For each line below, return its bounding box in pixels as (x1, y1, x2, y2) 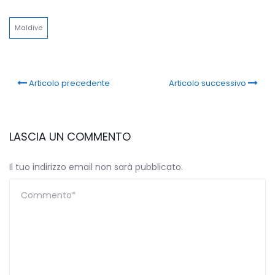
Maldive (15, 23, 42, 33)
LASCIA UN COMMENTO (9, 129, 131, 145)
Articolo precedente (29, 77, 110, 90)
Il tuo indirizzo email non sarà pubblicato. (9, 161, 183, 174)
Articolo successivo (168, 77, 246, 90)
